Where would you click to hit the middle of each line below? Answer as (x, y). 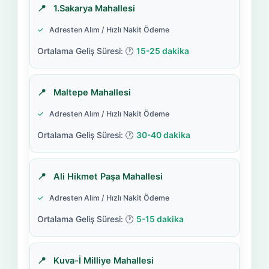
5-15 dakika (160, 219)
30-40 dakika (163, 135)
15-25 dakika (162, 51)
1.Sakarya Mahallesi (94, 8)
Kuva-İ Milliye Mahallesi (103, 260)
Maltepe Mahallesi (92, 92)
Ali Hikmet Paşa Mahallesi (108, 176)
